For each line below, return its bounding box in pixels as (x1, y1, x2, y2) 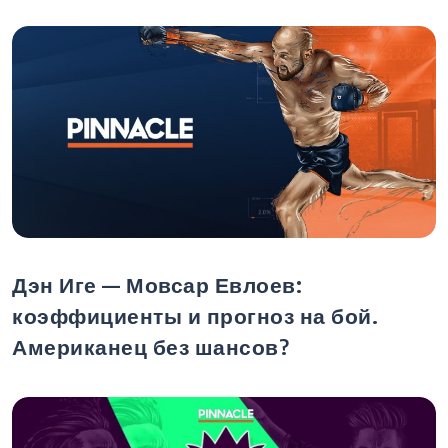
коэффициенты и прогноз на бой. (12, 302, 378, 329)
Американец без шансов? (12, 333, 289, 360)
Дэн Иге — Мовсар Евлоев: (12, 271, 302, 298)
